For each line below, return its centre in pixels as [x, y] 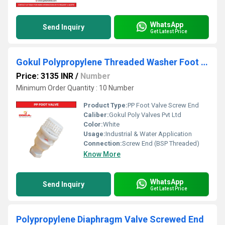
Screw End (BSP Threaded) [161, 143]
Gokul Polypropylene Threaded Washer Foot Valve [204, 62]
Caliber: [96, 115]
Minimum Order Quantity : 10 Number [75, 88]
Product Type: [105, 105]
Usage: [94, 134]
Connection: [103, 143]
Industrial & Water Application [149, 134]
